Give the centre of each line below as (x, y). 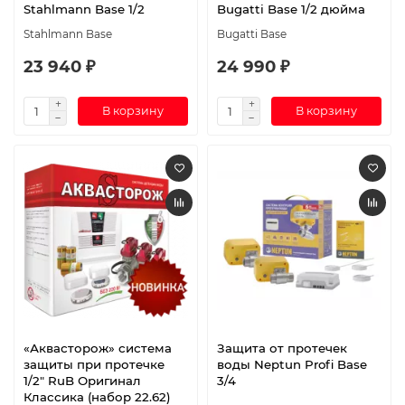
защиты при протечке (94, 365)
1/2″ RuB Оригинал (82, 381)
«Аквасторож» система (98, 348)
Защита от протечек (282, 348)
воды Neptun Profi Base (292, 365)
